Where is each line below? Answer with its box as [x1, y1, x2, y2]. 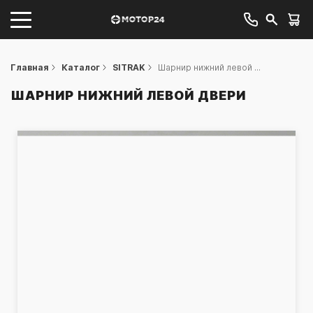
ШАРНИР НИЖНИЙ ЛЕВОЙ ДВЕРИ [10, 88, 246, 103]
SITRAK [112, 62, 145, 73]
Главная [10, 62, 49, 73]
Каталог [61, 62, 100, 73]
